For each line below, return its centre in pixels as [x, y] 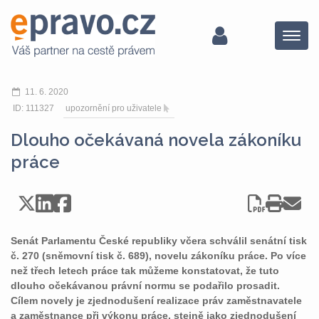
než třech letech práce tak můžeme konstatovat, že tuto [145, 271]
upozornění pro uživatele [114, 108]
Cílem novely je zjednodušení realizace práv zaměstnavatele [156, 300]
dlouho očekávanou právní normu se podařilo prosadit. [145, 286]
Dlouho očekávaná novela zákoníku [156, 140]
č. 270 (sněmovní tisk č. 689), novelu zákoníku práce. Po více [158, 256]
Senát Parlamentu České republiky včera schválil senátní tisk [159, 241]
